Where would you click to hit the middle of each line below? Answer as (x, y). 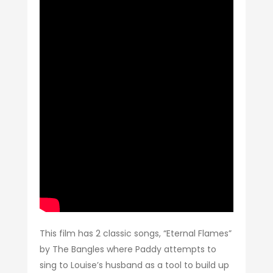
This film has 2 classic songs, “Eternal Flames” (135, 233)
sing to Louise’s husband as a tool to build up (134, 265)
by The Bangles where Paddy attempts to (128, 249)
